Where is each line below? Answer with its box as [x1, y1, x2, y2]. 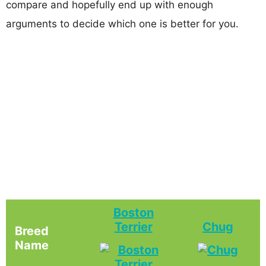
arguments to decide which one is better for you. [6, 17, 239, 30]
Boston [113, 205, 154, 220]
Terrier [114, 219, 153, 234]
